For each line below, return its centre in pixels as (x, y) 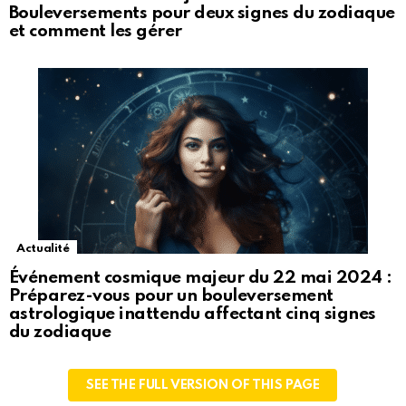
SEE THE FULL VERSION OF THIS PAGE (203, 386)
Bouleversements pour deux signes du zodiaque (202, 14)
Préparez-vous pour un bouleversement (171, 296)
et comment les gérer (96, 32)
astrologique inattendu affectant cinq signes (193, 314)
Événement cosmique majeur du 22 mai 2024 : (201, 278)
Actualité (43, 249)
